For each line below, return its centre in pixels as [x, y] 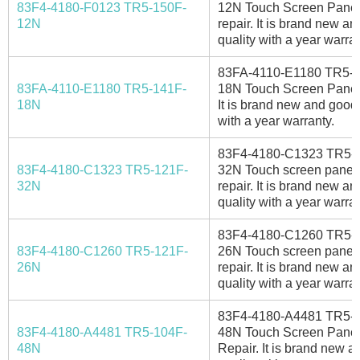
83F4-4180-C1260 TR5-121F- [102, 251]
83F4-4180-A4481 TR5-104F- [102, 332]
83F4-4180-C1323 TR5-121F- [102, 170]
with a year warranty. [276, 121]
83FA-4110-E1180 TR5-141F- [102, 88]
